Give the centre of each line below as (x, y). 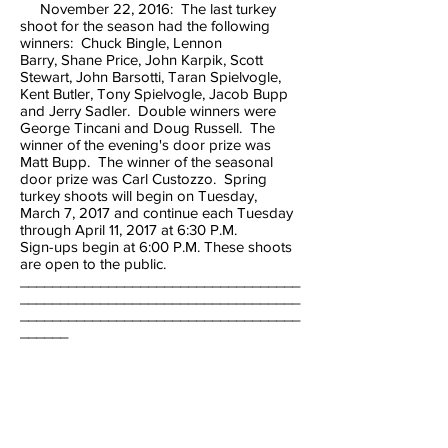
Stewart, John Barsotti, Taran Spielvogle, (150, 76)
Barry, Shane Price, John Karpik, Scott (141, 59)
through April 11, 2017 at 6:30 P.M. (132, 229)
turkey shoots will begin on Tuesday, (138, 195)
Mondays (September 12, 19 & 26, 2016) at (157, 416)
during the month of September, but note (152, 382)
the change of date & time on (116, 399)
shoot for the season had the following (145, 25)
